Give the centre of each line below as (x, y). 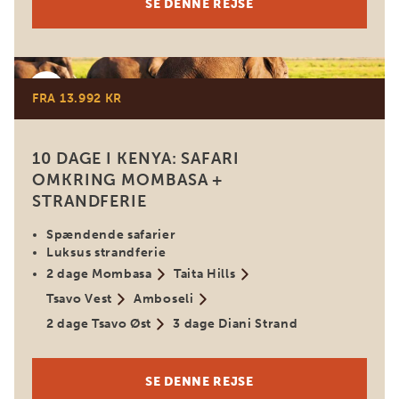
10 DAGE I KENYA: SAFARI (136, 159)
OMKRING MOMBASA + (128, 180)
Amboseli (164, 299)
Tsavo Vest (79, 299)
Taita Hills (204, 274)
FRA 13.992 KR (77, 98)
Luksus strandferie (106, 252)
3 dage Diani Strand (236, 324)
